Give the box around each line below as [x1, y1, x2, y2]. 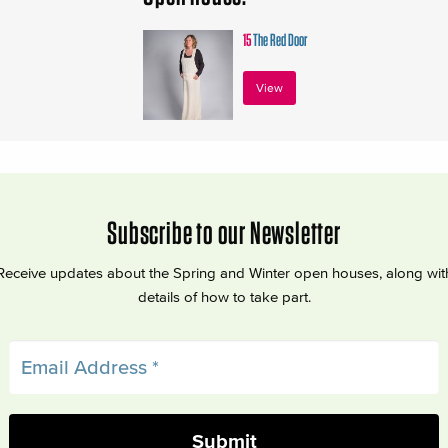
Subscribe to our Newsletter [107, 212, 341, 252]
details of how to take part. [137, 287, 311, 305]
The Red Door [251, 28, 308, 50]
